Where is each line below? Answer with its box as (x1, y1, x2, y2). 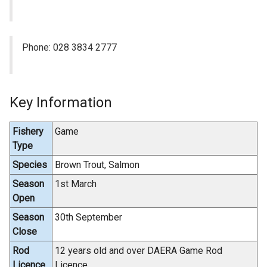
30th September (55, 212, 122, 223)
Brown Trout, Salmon (55, 159, 139, 171)
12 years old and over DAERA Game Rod (55, 245, 222, 257)
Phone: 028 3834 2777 (22, 42, 117, 54)
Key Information (10, 94, 112, 111)
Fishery (13, 126, 44, 138)
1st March (55, 178, 97, 190)
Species (13, 159, 47, 171)
